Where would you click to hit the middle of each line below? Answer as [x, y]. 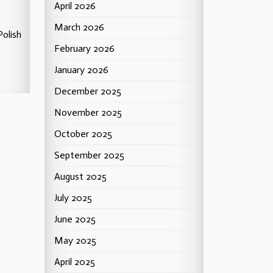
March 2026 [79, 27]
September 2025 [89, 155]
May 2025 [75, 240]
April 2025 [75, 262]
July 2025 [73, 198]
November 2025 [88, 112]
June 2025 [75, 219]
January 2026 [81, 70]
